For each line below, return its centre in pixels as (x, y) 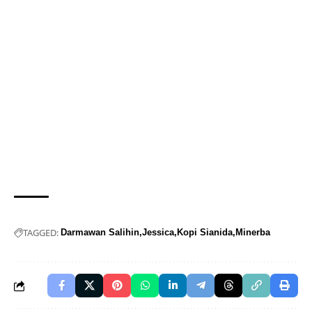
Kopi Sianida (205, 233)
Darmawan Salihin (100, 233)
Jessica (158, 233)
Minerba (253, 233)
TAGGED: (41, 232)
